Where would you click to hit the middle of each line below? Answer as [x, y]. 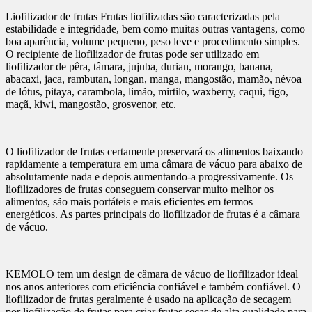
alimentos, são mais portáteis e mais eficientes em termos [129, 201]
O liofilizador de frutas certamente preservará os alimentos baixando [154, 151]
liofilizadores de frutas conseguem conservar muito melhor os [140, 189]
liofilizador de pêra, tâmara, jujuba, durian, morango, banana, [139, 66]
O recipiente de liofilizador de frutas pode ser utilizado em [132, 54]
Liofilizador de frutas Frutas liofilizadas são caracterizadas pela [143, 16]
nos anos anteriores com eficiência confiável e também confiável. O [153, 286]
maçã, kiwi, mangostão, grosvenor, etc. [91, 104]
